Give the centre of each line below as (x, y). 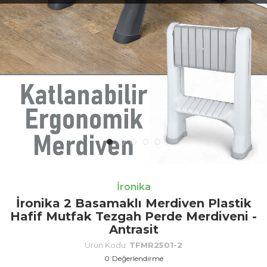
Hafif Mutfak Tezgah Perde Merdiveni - (133, 216)
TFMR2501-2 (156, 245)
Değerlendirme (137, 258)
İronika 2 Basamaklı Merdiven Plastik (133, 203)
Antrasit (133, 229)
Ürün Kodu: (107, 245)
